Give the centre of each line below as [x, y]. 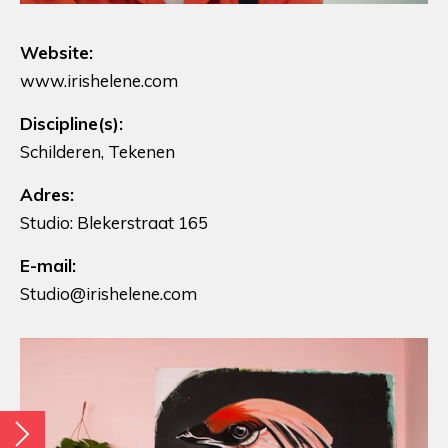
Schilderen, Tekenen [97, 151]
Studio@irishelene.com [108, 293]
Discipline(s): [71, 123]
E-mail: [48, 265]
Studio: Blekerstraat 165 [114, 222]
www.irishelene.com [99, 80]
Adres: [47, 194]
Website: [56, 52]
